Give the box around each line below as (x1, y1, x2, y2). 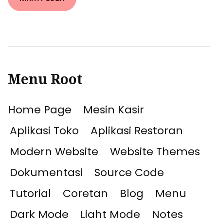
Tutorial (10, 186, 51, 201)
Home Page (8, 102, 72, 117)
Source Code (94, 165, 164, 180)
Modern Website (10, 144, 98, 159)
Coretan (63, 186, 108, 201)
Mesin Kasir (83, 102, 144, 117)
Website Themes (110, 144, 200, 159)
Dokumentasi (10, 165, 83, 180)
